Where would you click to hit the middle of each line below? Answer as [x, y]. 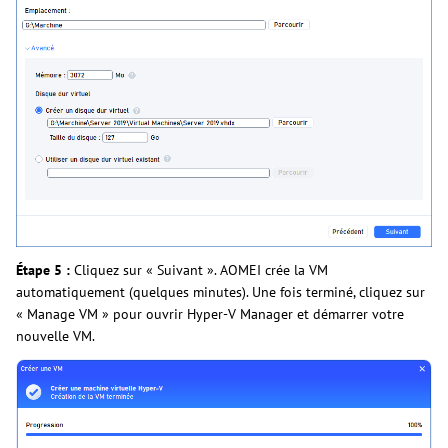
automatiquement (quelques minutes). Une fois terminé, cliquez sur [220, 292]
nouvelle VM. [55, 336]
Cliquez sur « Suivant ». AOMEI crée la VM [199, 270]
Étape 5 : [43, 270]
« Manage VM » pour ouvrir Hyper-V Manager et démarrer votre [210, 314]
